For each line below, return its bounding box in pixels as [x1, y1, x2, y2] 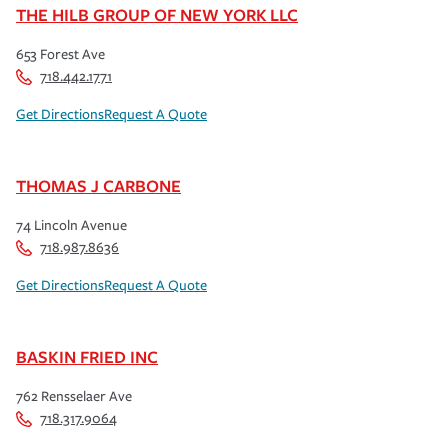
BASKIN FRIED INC [16, 344, 158, 368]
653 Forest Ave [16, 45, 105, 63]
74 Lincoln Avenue [16, 216, 127, 234]
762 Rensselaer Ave [16, 387, 132, 405]
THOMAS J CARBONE [16, 173, 181, 197]
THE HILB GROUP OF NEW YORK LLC [16, 2, 298, 26]
